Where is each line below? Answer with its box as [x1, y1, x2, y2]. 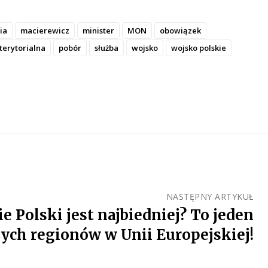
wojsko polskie [170, 42, 226, 54]
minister [82, 25, 114, 36]
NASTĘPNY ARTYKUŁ [166, 191, 254, 203]
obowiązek [159, 25, 201, 36]
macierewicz [20, 25, 69, 36]
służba [94, 42, 118, 54]
